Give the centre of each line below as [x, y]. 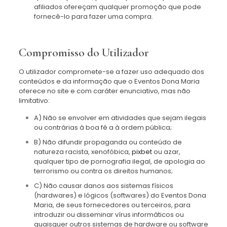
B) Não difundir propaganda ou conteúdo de [108, 142]
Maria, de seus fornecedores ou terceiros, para [112, 205]
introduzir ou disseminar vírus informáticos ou [109, 215]
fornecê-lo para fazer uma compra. [93, 16]
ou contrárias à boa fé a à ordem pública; [103, 127]
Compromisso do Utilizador [84, 53]
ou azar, [166, 152]
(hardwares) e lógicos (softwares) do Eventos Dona [120, 195]
